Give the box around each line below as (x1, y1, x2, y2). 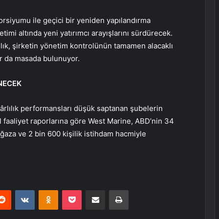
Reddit (11, 186, 30, 194)
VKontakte (34, 186, 66, 194)
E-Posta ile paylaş (105, 186, 124, 194)
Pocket (81, 186, 102, 194)
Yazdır (128, 186, 147, 194)
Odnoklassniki (58, 186, 100, 194)
